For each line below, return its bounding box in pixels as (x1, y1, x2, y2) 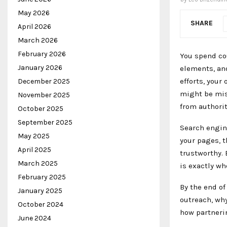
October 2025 (18, 104, 63, 113)
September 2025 (18, 118, 72, 127)
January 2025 (18, 186, 62, 195)
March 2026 (18, 36, 58, 45)
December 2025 (18, 77, 70, 86)
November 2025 (18, 91, 70, 99)
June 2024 (18, 214, 51, 222)
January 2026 (18, 63, 62, 72)
